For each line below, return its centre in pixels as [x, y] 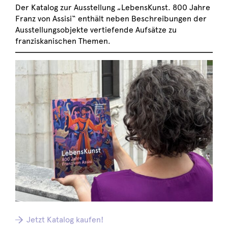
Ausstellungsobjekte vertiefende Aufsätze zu [96, 30]
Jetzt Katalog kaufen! [65, 219]
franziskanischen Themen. [63, 41]
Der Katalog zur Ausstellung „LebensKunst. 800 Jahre [113, 7]
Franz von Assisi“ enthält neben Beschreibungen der [111, 18]
